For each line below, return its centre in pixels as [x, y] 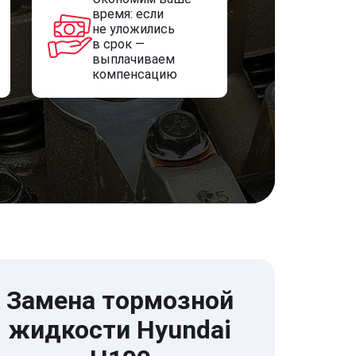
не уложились [133, 29]
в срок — [118, 44]
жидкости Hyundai [120, 330]
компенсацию [134, 74]
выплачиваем [133, 59]
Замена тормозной [120, 300]
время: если [128, 14]
